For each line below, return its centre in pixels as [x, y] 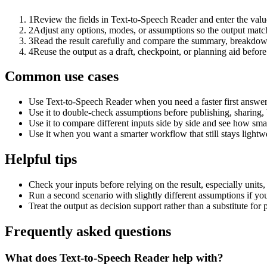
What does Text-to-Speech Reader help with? [114, 257]
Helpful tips [41, 159]
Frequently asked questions [88, 232]
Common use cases [62, 77]
